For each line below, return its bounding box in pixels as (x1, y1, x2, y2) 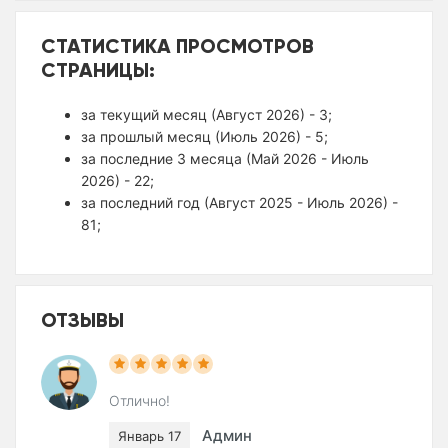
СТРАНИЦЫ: (41, 57, 155, 83)
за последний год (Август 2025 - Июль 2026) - (81, 194, 398, 212)
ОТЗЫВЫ (41, 307, 124, 333)
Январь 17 (118, 428, 181, 445)
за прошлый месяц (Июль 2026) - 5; (81, 128, 328, 146)
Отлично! (109, 392, 170, 410)
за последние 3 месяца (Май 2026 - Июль (81, 150, 369, 168)
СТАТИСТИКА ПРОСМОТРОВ (41, 33, 314, 59)
